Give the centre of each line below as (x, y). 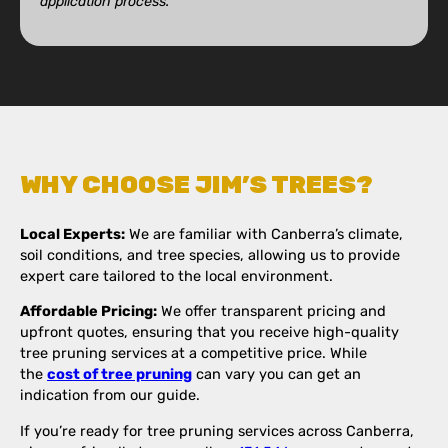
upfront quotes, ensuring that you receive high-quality (209, 332)
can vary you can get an (276, 374)
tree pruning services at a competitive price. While (193, 353)
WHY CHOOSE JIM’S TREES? (196, 185)
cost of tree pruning (119, 374)
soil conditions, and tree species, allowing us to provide (210, 254)
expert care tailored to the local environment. (178, 275)
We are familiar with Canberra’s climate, (264, 233)
